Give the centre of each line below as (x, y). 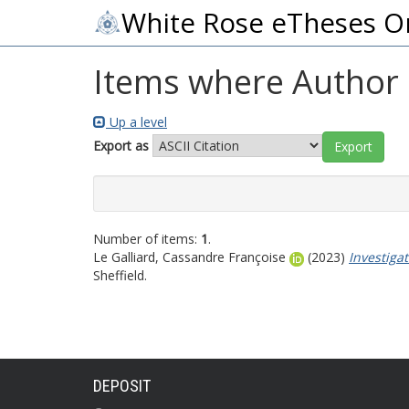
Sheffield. (120, 275)
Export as (121, 145)
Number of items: (147, 239)
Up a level (136, 122)
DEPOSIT (122, 386)
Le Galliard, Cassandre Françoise (189, 257)
